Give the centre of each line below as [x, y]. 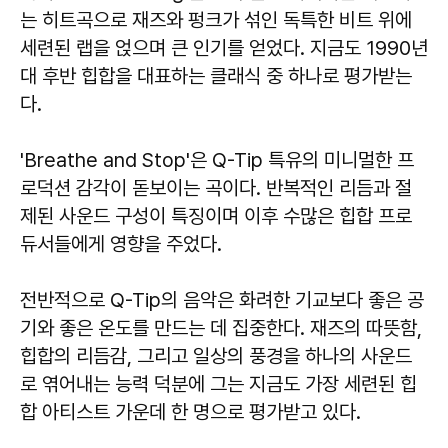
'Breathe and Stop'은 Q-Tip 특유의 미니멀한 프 [217, 160]
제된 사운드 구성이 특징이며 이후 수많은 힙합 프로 [216, 216]
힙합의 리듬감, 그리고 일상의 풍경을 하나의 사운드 [216, 356]
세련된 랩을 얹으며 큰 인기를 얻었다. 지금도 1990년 [224, 48]
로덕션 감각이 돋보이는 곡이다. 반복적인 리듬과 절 [216, 188]
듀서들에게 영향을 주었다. [121, 244]
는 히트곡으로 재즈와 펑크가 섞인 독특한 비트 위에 [216, 20]
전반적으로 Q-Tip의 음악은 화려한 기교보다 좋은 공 [222, 300]
